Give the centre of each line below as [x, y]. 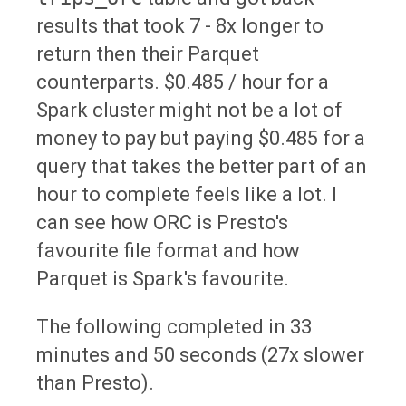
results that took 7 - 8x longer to [180, 25]
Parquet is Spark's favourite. [163, 278]
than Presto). [95, 382]
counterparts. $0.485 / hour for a [183, 82]
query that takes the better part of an [202, 166]
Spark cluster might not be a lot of [189, 110]
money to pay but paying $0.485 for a [201, 138]
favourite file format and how [168, 250]
